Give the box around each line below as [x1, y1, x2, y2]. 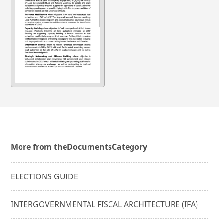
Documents [67, 141, 112, 152]
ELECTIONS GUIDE [11, 171, 79, 182]
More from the [11, 141, 67, 152]
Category [112, 141, 148, 152]
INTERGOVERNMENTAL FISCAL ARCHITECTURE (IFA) [11, 198, 198, 210]
